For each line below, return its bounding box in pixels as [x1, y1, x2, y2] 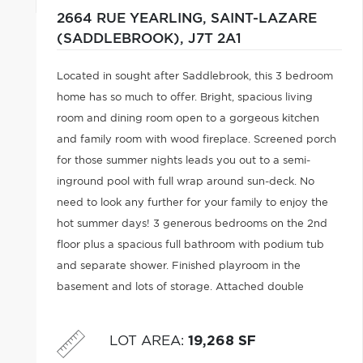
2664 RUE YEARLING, [56, 12, 211, 25]
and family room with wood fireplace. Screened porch [56, 135, 336, 145]
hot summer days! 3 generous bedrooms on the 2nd [56, 219, 327, 229]
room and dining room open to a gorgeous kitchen [56, 113, 319, 124]
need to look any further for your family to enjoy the [56, 198, 328, 208]
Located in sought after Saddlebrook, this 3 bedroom [56, 71, 333, 82]
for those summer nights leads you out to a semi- [56, 156, 310, 166]
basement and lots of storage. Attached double [56, 282, 304, 293]
